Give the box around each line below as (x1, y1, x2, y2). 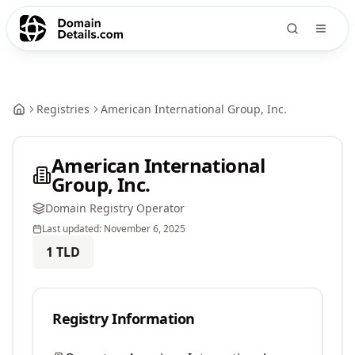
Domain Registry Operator (45, 200, 185, 216)
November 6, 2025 (104, 222, 185, 235)
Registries (36, 101, 90, 116)
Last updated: (42, 222, 104, 235)
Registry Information (52, 309, 195, 328)
